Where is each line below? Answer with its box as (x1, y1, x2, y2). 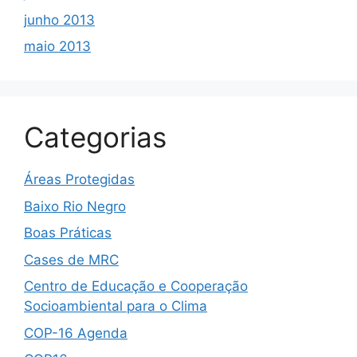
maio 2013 (24, 38, 91, 55)
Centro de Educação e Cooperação (24, 278, 248, 295)
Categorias (24, 120, 167, 155)
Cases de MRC (24, 251, 119, 268)
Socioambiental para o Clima (24, 298, 207, 315)
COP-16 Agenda (24, 324, 127, 341)
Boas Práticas (24, 225, 112, 241)
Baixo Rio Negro (24, 198, 126, 214)
